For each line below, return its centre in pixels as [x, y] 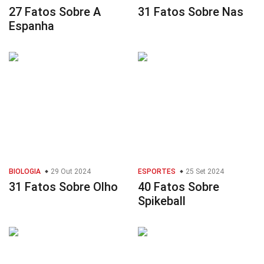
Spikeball [162, 201]
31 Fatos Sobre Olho [63, 187]
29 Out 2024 [70, 172]
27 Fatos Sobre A [55, 12]
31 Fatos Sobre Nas [191, 12]
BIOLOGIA [25, 172]
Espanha [32, 26]
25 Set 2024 [204, 172]
